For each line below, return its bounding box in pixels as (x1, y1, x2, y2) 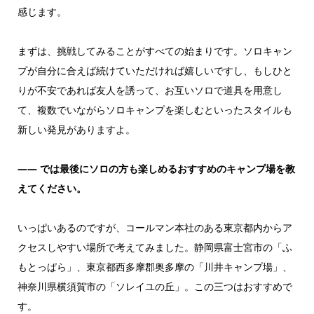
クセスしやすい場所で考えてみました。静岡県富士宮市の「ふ (17, 240, 292, 254)
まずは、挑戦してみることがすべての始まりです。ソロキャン (17, 43, 292, 57)
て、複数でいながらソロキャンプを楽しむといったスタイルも (17, 102, 292, 116)
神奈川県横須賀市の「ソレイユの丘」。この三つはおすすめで (17, 279, 292, 293)
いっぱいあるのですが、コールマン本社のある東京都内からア (17, 220, 292, 234)
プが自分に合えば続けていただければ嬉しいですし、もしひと (17, 63, 292, 77)
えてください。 (17, 181, 86, 195)
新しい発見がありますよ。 (17, 122, 135, 136)
